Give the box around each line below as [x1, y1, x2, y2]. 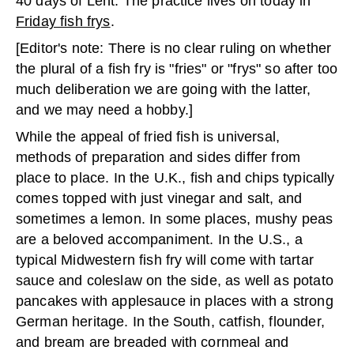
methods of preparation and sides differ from [16, 149, 301, 165]
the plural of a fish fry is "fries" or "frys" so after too [16, 60, 338, 77]
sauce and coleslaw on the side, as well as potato [16, 272, 333, 288]
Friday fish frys [16, 13, 111, 29]
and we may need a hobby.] [16, 101, 194, 118]
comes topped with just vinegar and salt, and [16, 190, 303, 206]
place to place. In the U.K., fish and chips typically [16, 169, 335, 186]
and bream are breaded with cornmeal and [16, 333, 289, 350]
